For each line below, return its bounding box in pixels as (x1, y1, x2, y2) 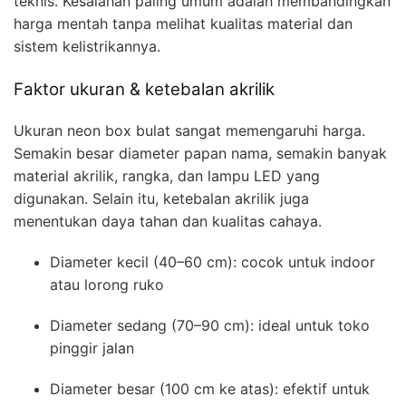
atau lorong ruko (50, 275, 164, 295)
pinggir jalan (50, 339, 134, 358)
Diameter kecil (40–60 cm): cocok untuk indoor (50, 253, 375, 272)
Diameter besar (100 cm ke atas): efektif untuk (50, 380, 370, 399)
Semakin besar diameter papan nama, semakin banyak (14, 144, 387, 163)
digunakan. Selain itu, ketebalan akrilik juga (14, 189, 309, 208)
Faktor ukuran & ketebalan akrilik (14, 79, 275, 101)
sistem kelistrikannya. (14, 37, 160, 56)
